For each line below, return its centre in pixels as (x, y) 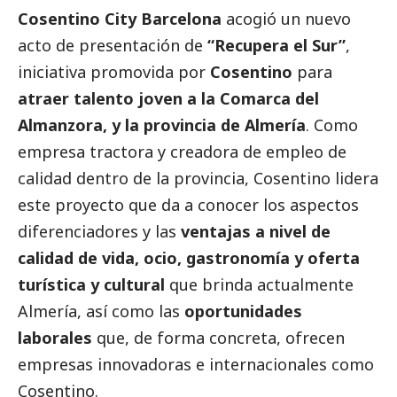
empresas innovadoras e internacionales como (196, 365)
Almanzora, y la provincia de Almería (162, 125)
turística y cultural (91, 285)
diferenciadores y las (97, 232)
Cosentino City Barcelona (120, 19)
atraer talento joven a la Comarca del (168, 99)
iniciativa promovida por (112, 72)
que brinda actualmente (259, 285)
